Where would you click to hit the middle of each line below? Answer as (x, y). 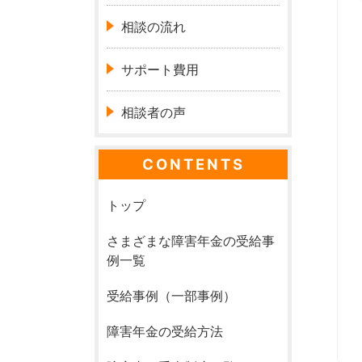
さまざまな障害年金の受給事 (191, 241)
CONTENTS (193, 164)
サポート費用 (160, 70)
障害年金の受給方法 (165, 332)
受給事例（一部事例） (172, 296)
